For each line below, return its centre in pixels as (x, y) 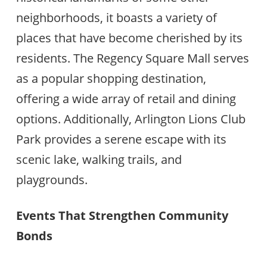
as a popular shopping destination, (111, 78)
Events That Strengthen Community (122, 216)
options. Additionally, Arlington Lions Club (131, 119)
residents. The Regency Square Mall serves (132, 58)
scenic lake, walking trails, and (99, 159)
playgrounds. (52, 180)
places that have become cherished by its (129, 38)
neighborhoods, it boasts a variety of (116, 18)
